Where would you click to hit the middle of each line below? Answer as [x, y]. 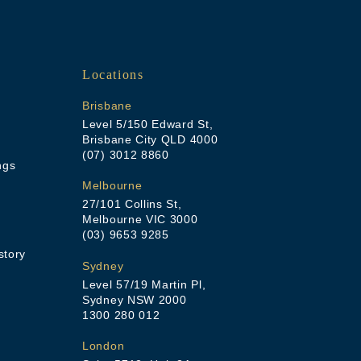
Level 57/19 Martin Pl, [144, 284]
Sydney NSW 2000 [135, 299]
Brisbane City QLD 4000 [150, 139]
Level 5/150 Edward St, [148, 124]
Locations [113, 74]
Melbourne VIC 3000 [140, 220]
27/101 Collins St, [132, 204]
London [104, 346]
